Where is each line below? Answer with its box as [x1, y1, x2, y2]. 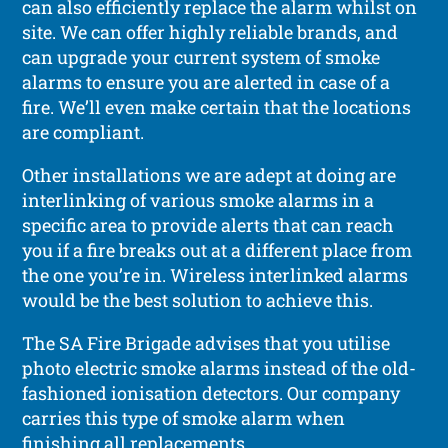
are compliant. [22, 119, 145, 144]
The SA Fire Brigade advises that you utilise [22, 330, 391, 355]
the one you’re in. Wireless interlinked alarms [22, 262, 409, 287]
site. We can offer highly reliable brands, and [22, 19, 399, 44]
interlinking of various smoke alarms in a [22, 187, 375, 212]
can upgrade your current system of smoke [22, 44, 381, 69]
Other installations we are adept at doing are [22, 162, 397, 187]
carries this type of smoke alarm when [22, 405, 346, 430]
